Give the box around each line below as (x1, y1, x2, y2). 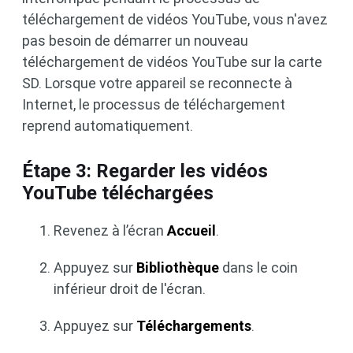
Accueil (167, 222, 216, 240)
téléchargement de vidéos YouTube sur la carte (22, 54, 322, 71)
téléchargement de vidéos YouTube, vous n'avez (22, 11, 328, 28)
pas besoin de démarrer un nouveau (22, 32, 248, 50)
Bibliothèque (136, 259, 219, 277)
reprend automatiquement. (22, 117, 193, 135)
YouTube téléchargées (22, 182, 214, 205)
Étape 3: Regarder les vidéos (22, 160, 268, 183)
